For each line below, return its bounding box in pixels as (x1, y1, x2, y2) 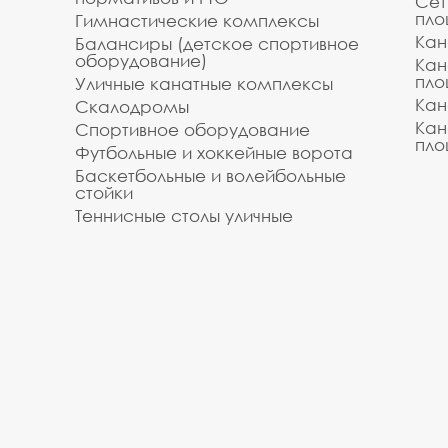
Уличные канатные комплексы (75, 73, 333, 94)
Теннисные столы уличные (75, 205, 293, 226)
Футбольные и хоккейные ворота (75, 142, 353, 163)
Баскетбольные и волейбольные (75, 165, 346, 186)
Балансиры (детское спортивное (75, 33, 359, 54)
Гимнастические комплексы (75, 10, 319, 31)
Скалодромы (75, 96, 189, 117)
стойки (75, 182, 133, 203)
